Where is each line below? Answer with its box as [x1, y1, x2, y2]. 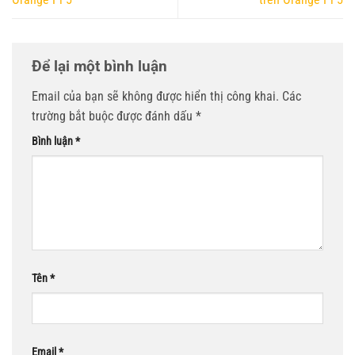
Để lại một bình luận [32, 57, 171, 76]
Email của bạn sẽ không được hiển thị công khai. [32, 89, 279, 105]
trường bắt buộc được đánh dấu [32, 109, 196, 124]
